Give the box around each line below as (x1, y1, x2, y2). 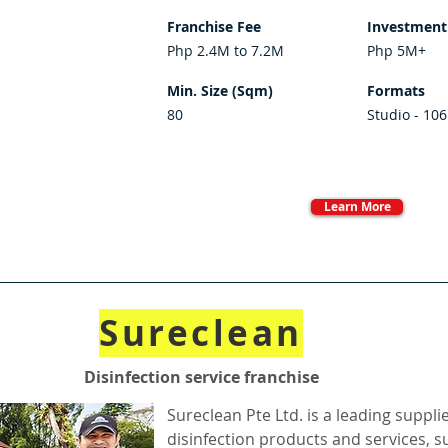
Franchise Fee (167, 17, 261, 36)
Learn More (323, 198, 391, 215)
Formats (367, 81, 425, 100)
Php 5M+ (367, 41, 426, 60)
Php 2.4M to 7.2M (167, 41, 284, 60)
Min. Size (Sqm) (167, 81, 273, 100)
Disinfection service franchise (83, 366, 319, 388)
